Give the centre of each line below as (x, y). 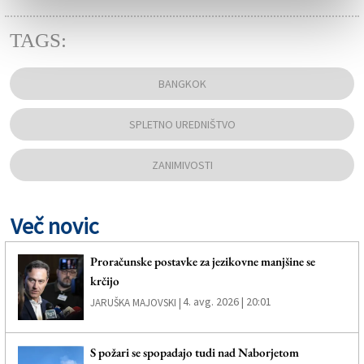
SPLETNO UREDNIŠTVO (182, 125)
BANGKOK (182, 84)
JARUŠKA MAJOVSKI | (135, 303)
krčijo (104, 281)
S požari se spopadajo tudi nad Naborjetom (194, 353)
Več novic (54, 226)
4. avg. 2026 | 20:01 (227, 302)
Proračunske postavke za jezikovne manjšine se (202, 262)
